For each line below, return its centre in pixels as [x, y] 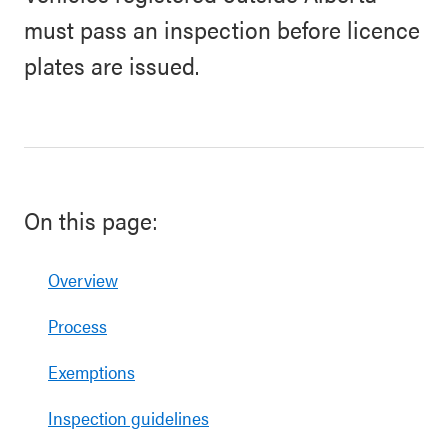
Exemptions [91, 371]
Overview [83, 279]
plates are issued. [111, 65]
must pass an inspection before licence [222, 29]
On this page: [91, 220]
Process [77, 325]
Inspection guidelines [128, 417]
